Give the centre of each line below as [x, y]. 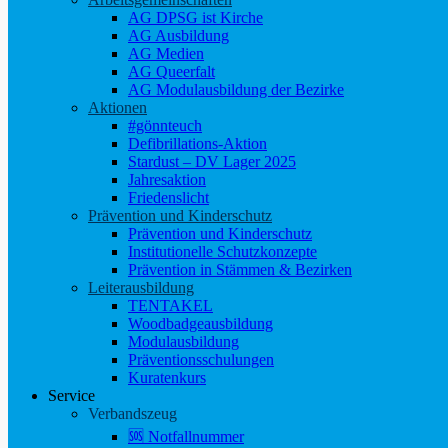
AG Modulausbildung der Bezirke [236, 89]
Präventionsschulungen [201, 359]
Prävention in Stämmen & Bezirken [240, 269]
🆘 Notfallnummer [186, 436]
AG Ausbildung [178, 35]
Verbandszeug [132, 413]
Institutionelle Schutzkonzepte [222, 251]
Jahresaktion [167, 179]
